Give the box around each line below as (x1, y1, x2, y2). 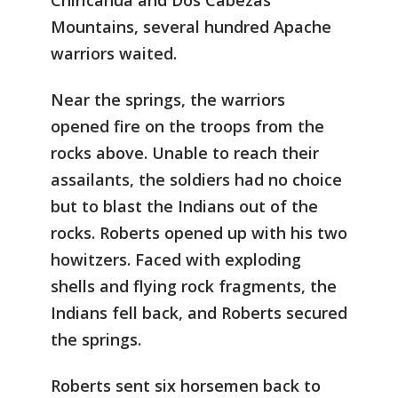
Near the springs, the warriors (51, 89, 285, 110)
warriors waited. (51, 43, 177, 65)
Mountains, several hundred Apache (51, 16, 331, 38)
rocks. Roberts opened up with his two (51, 222, 347, 243)
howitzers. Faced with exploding (51, 249, 301, 270)
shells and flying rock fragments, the (51, 275, 337, 297)
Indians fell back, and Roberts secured (51, 302, 347, 323)
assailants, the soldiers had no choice (51, 169, 342, 190)
